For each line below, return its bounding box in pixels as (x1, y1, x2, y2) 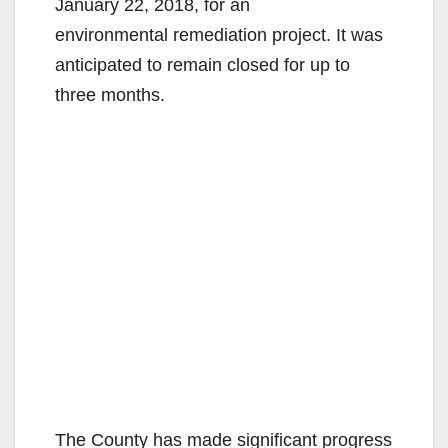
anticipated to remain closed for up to (55, 54, 350, 75)
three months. (55, 84, 165, 105)
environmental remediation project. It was (55, 24, 383, 45)
